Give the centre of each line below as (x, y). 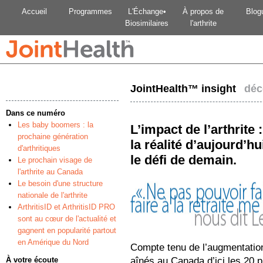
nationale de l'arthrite (53, 195)
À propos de (203, 11)
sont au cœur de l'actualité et (67, 219)
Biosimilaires (147, 23)
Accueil (34, 11)
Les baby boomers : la (55, 125)
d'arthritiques (39, 148)
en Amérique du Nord (53, 242)
